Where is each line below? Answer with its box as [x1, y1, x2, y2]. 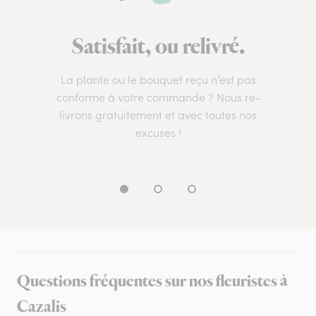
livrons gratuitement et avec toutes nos [59, 108, 257, 123]
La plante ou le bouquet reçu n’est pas [60, 73, 256, 87]
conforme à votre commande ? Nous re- [56, 90, 260, 105]
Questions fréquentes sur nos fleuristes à [17, 270, 288, 293]
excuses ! [135, 126, 181, 140]
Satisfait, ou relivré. [71, 32, 245, 63]
